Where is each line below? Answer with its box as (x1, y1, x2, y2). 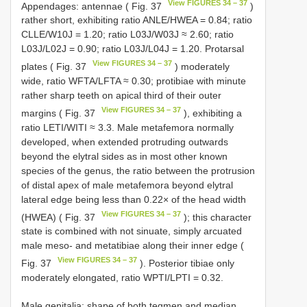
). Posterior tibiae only (137, 257, 235, 269)
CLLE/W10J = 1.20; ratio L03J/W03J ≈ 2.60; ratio (21, 29, 234, 40)
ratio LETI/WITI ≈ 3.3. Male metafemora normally (21, 121, 234, 133)
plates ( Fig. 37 (21, 60, 89, 72)
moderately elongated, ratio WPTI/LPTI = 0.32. (21, 271, 223, 283)
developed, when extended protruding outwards (21, 136, 228, 147)
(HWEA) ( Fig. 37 (21, 211, 98, 223)
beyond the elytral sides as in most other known (21, 150, 228, 162)
